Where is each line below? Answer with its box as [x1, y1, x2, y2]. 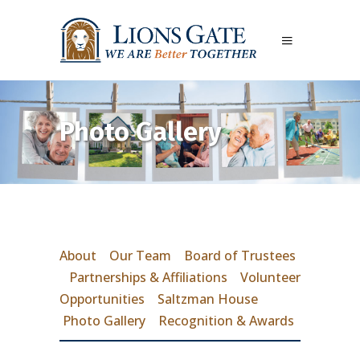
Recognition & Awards [158, 312, 294, 330]
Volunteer [240, 268, 301, 287]
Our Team [109, 247, 171, 265]
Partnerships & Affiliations [69, 268, 227, 287]
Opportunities [59, 290, 145, 309]
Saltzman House [157, 290, 258, 309]
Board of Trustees [184, 247, 296, 265]
